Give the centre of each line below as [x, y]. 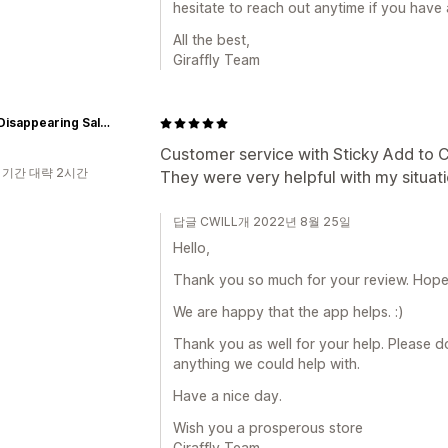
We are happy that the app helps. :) [288, 311]
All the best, [211, 39]
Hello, [191, 247]
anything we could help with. [266, 363]
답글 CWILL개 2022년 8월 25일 [262, 221]
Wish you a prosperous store [268, 427]
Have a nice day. [227, 395]
